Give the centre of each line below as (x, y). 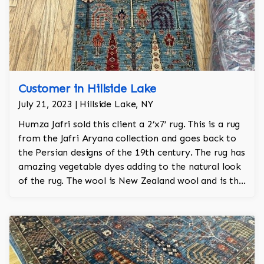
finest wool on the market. (77, 195)
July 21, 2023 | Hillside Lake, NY (86, 104)
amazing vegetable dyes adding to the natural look (130, 167)
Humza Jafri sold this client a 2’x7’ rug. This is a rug (129, 124)
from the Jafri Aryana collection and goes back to (128, 138)
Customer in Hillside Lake (87, 89)
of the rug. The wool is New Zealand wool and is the (131, 181)
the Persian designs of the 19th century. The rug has (132, 153)
